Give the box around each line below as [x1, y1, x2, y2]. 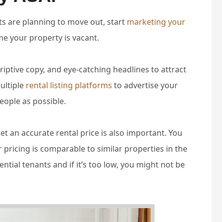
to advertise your [112, 80, 178, 91]
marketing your [127, 16, 185, 28]
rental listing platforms [26, 80, 112, 91]
